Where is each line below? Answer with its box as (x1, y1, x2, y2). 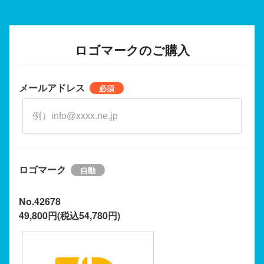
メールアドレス (19, 80, 85, 94)
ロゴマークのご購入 (74, 41, 190, 58)
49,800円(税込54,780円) (19, 208, 120, 222)
